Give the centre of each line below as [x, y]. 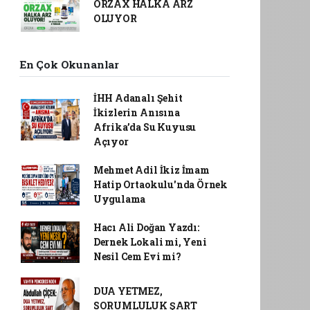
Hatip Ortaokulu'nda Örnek [161, 184]
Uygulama [119, 199]
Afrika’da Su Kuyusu [145, 127]
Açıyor [111, 142]
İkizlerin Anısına [136, 112]
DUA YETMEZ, [128, 291]
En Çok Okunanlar [69, 64]
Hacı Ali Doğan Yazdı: [146, 227]
